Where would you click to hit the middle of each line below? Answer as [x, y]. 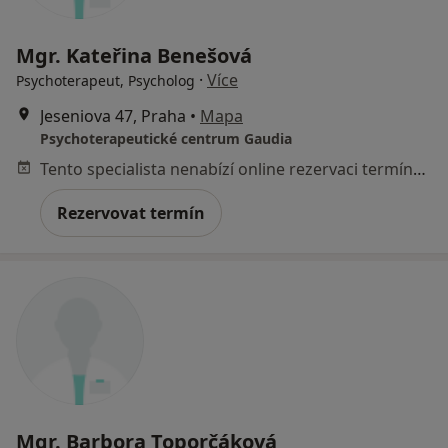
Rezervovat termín [131, 212]
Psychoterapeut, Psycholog [105, 80]
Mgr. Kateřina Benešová [134, 55]
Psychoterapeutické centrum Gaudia [166, 138]
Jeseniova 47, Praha [113, 115]
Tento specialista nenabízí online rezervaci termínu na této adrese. [419, 168]
